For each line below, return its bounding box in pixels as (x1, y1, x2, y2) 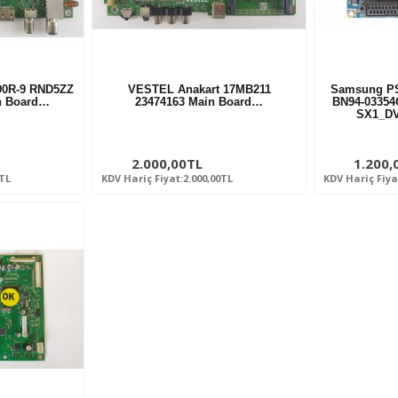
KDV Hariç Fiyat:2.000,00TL (101, 171, 233, 185)
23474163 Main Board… (135, 94, 263, 108)
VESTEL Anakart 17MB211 (127, 82, 271, 96)
